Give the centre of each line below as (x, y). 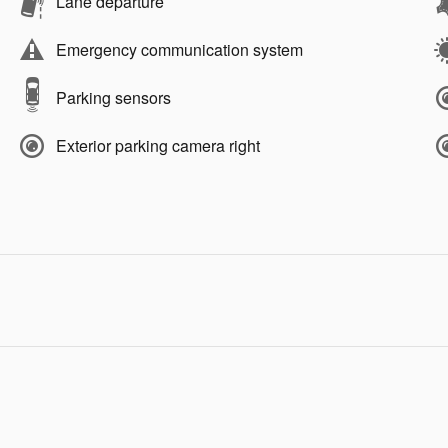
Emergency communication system (179, 49)
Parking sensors (113, 97)
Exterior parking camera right (158, 145)
